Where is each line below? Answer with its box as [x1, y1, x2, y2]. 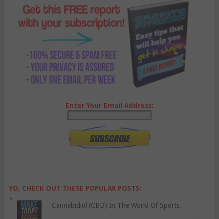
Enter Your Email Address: [65, 101, 153, 109]
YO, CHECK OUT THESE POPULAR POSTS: [8, 184, 141, 192]
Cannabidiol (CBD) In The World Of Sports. [51, 201, 181, 209]
